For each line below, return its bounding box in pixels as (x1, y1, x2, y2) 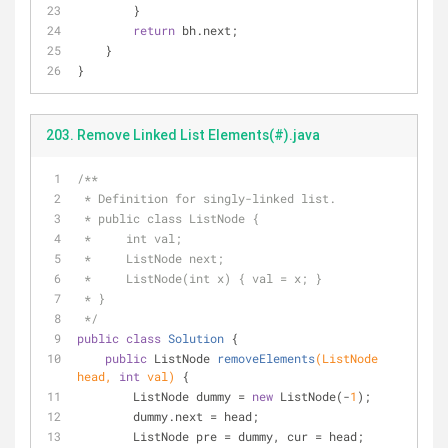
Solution (168, 330, 224, 346)
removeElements (217, 350, 315, 366)
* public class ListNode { (84, 210, 259, 226)
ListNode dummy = (133, 388, 252, 404)
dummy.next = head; (133, 408, 259, 424)
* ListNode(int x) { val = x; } (84, 270, 322, 286)
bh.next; (175, 22, 238, 38)
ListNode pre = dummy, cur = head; (133, 428, 364, 444)
